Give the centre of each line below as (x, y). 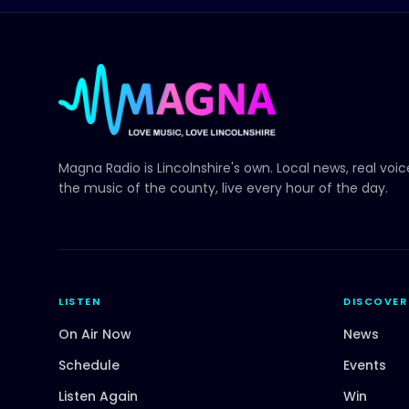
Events (365, 365)
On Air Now (95, 334)
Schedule (89, 365)
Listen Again (98, 396)
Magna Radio (100, 168)
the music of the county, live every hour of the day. (223, 188)
